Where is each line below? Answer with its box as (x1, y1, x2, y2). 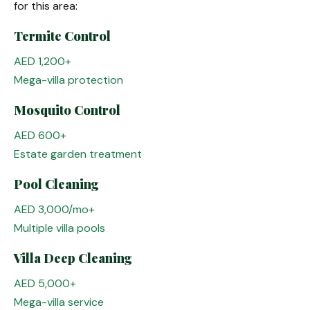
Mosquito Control (14, 102, 120, 118)
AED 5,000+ (14, 276, 76, 291)
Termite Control (14, 28, 111, 44)
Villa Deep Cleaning (14, 250, 132, 266)
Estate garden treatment (14, 147, 142, 161)
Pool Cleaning (14, 176, 99, 192)
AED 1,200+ (14, 54, 71, 69)
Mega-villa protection (14, 73, 123, 87)
